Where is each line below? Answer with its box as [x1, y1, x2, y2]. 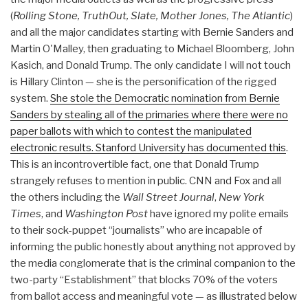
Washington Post [65, 207, 148, 220]
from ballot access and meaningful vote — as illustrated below [10, 289, 297, 302]
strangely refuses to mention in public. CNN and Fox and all [10, 174, 281, 187]
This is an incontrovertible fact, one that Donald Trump [10, 157, 259, 170]
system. [10, 91, 50, 104]
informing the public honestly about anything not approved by [10, 240, 296, 253]
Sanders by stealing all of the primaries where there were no [10, 108, 288, 121]
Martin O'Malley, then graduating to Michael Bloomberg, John [10, 42, 294, 55]
